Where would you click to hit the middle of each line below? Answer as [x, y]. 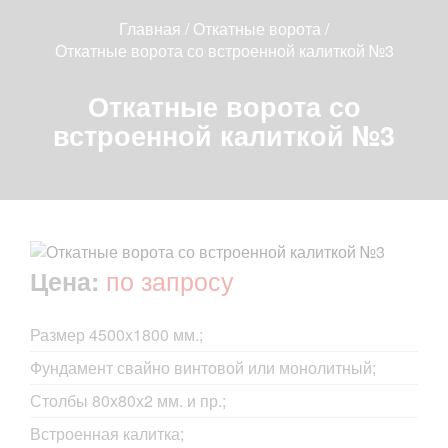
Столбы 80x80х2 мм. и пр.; [128, 401]
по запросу [170, 280]
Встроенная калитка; [107, 434]
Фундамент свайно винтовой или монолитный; [203, 368]
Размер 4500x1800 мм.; [116, 335]
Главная [150, 28]
